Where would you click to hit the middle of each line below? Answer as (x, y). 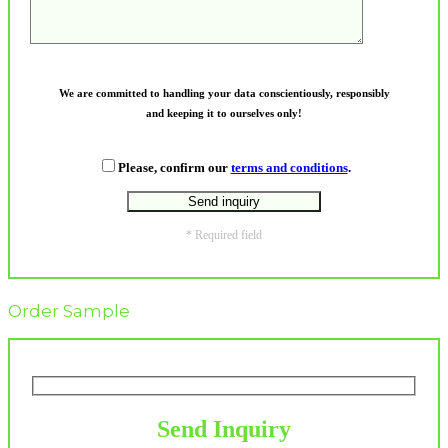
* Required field (224, 235)
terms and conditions (289, 168)
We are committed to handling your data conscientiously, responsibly (224, 93)
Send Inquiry (224, 428)
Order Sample (69, 311)
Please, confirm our (174, 168)
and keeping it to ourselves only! (224, 113)
